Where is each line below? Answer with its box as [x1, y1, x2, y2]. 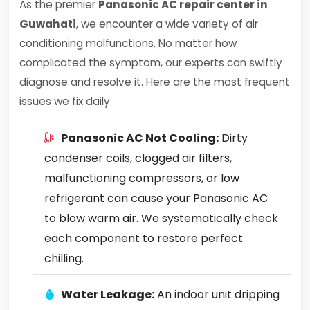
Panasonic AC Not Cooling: [61, 130, 219, 146]
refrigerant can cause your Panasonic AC [44, 190, 268, 206]
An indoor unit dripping [154, 286, 280, 302]
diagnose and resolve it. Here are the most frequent [19, 75, 290, 89]
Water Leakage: [61, 286, 154, 302]
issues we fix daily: [19, 94, 112, 109]
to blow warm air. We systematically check [44, 210, 278, 226]
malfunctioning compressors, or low [44, 170, 239, 186]
